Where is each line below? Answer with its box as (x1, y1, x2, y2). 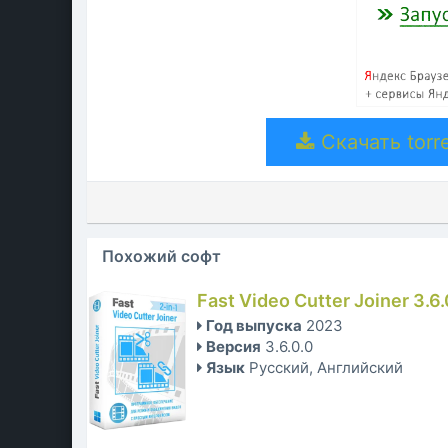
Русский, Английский (249, 358, 403, 378)
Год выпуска (206, 316, 302, 336)
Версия (206, 337, 261, 357)
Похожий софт (102, 246, 221, 267)
